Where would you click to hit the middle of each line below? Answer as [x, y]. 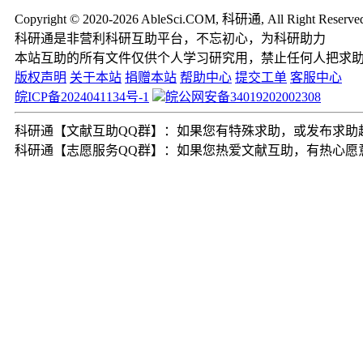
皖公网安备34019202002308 [243, 96]
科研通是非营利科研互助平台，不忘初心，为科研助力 [170, 38]
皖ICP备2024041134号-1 [82, 96]
